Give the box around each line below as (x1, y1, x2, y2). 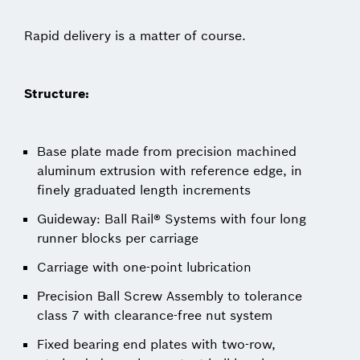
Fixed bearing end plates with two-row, (37, 336, 276, 352)
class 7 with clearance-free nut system (37, 307, 272, 323)
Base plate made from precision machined (37, 143, 297, 159)
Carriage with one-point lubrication (37, 259, 252, 275)
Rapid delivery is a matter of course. (24, 27, 246, 43)
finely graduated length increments (37, 182, 251, 198)
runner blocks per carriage (37, 230, 198, 246)
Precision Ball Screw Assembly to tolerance (37, 288, 302, 304)
